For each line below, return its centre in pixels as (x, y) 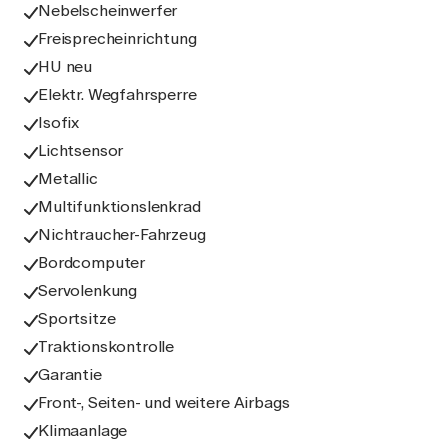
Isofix (59, 122)
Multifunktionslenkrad (119, 206)
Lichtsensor (81, 150)
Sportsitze (77, 318)
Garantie (70, 374)
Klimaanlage (83, 430)
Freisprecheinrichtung (117, 38)
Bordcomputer (92, 262)
